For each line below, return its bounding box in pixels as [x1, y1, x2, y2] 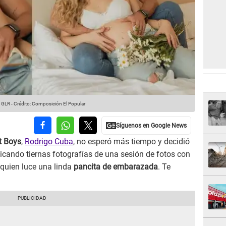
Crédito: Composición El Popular [14, 101, 85, 107]
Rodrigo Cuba [25, 137, 73, 147]
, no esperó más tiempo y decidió [73, 137, 190, 147]
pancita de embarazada [74, 162, 158, 172]
